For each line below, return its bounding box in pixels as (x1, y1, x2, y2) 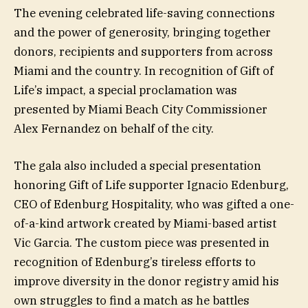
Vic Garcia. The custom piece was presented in (14, 234, 269, 250)
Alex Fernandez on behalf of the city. (14, 120, 214, 136)
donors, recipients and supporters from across (14, 43, 273, 59)
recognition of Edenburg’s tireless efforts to (14, 254, 256, 269)
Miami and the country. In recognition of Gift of (14, 63, 274, 78)
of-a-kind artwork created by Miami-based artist (14, 215, 276, 231)
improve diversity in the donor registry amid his (14, 273, 279, 289)
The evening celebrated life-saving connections (14, 5, 275, 21)
